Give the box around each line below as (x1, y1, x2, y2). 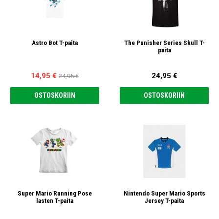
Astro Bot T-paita (32, 39, 78, 47)
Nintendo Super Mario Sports (123, 190, 205, 197)
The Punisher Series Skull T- (124, 39, 205, 47)
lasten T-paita (36, 197, 73, 205)
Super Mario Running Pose (18, 190, 92, 197)
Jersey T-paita (145, 197, 184, 205)
